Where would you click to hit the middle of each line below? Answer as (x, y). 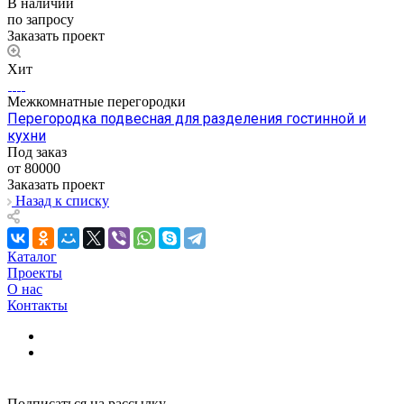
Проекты (35, 272)
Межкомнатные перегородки (96, 101)
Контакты (37, 305)
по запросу (41, 19)
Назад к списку (62, 200)
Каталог (32, 256)
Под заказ (37, 151)
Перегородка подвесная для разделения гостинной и (187, 118)
